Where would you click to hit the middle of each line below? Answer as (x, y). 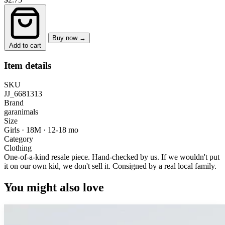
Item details (28, 65)
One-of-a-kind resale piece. (47, 157)
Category (19, 139)
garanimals (21, 112)
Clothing (18, 148)
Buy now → (69, 38)
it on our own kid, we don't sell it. (58, 166)
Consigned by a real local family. (164, 166)
